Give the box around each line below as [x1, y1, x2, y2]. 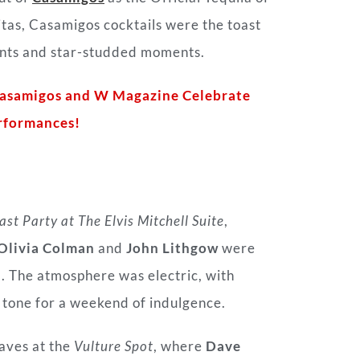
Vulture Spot [74, 337, 153, 355]
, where [153, 337, 206, 355]
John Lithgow [123, 239, 219, 257]
